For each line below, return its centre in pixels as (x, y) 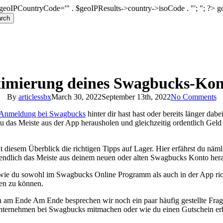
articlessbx (35, 97)
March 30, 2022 (76, 97)
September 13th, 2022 (136, 97)
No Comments (193, 97)
